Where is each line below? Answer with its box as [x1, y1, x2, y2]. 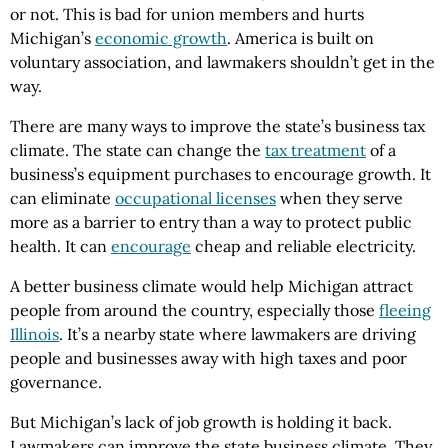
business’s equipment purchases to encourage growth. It [10, 164, 431, 185]
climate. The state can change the [10, 140, 265, 161]
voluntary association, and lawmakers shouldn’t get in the [10, 52, 435, 73]
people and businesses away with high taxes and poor [10, 348, 407, 369]
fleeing [379, 300, 431, 321]
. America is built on [227, 28, 374, 49]
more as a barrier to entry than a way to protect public [10, 212, 412, 233]
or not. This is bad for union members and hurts [10, 4, 364, 25]
